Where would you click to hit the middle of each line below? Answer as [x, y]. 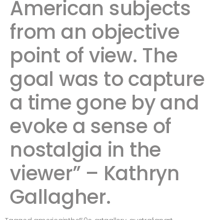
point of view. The [94, 55]
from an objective [95, 32]
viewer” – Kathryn [95, 173]
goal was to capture [107, 79]
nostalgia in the [85, 150]
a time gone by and [105, 103]
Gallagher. [60, 197]
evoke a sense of [91, 126]
